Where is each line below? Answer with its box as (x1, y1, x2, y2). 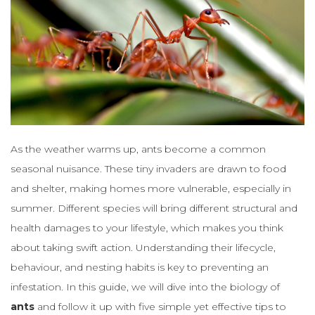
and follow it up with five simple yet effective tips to (34, 300, 286, 313)
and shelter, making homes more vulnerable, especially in (11, 181, 291, 195)
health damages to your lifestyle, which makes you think (11, 221, 283, 234)
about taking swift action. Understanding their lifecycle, (11, 240, 276, 254)
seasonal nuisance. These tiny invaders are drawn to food (11, 162, 286, 175)
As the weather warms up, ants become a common (11, 142, 266, 155)
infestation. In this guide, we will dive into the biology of (11, 280, 280, 293)
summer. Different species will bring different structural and (11, 201, 297, 214)
